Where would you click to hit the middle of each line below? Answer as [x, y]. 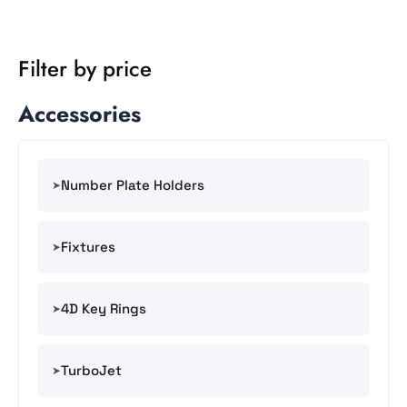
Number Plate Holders [133, 184]
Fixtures [88, 246]
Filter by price [85, 68]
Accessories [79, 113]
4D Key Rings [104, 308]
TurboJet [91, 370]
